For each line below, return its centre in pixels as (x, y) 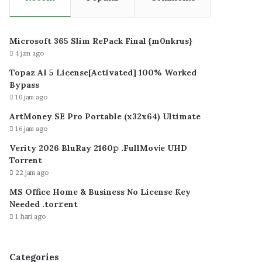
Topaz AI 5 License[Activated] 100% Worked (103, 72)
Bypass (25, 85)
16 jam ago (32, 128)
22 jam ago (32, 172)
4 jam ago (30, 53)
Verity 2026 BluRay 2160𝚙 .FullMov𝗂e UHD (99, 148)
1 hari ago (31, 216)
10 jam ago (32, 97)
